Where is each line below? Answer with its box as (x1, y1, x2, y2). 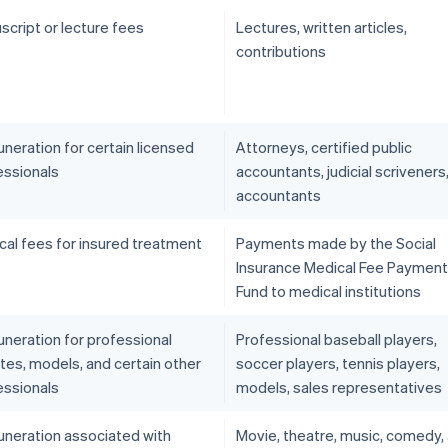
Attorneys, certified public (236, 137, 412, 158)
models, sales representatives (236, 377, 442, 398)
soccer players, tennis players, (236, 353, 440, 374)
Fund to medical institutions (236, 281, 421, 302)
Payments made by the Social (236, 233, 436, 254)
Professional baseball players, (236, 329, 437, 350)
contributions (236, 41, 326, 62)
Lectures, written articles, (236, 17, 407, 38)
